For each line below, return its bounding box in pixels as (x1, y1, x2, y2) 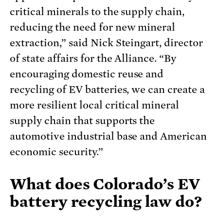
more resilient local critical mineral (10, 99, 180, 111)
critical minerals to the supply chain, (10, 6, 185, 18)
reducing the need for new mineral (10, 21, 176, 34)
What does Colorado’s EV (10, 175, 200, 193)
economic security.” (10, 146, 103, 158)
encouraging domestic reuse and (10, 68, 164, 80)
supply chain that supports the (10, 115, 155, 127)
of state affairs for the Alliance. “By (10, 53, 177, 65)
